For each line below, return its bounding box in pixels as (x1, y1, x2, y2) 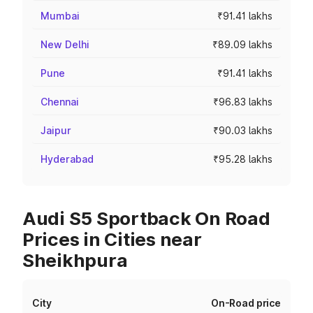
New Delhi (41, 38, 89, 50)
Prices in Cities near (22, 228, 202, 250)
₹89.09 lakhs (212, 38, 272, 50)
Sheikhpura (22, 249, 128, 271)
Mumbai (41, 10, 80, 22)
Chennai (41, 96, 79, 108)
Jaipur (41, 124, 71, 136)
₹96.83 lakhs (213, 96, 272, 108)
